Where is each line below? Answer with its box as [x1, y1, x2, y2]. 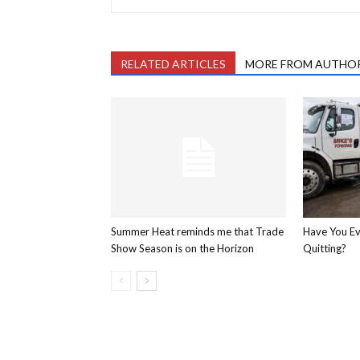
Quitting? [303, 242, 346, 255]
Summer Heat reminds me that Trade [111, 225, 284, 238]
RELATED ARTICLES [121, 57, 226, 71]
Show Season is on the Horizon [111, 242, 254, 255]
